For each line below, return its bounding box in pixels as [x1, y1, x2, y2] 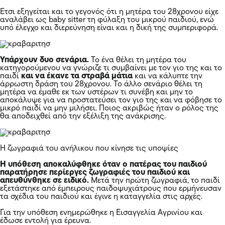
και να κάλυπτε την [133, 72, 202, 80]
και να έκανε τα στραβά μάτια [19, 72, 133, 80]
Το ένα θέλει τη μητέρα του [91, 56, 186, 64]
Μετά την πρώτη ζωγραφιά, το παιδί [91, 176, 220, 185]
